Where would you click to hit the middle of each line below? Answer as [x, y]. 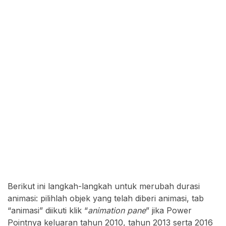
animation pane [117, 210]
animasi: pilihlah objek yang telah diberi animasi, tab [106, 198]
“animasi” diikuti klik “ [48, 210]
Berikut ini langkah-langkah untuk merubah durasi [104, 186]
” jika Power [169, 210]
